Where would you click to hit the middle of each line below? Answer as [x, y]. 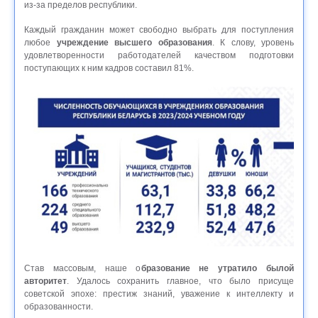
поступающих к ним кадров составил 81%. [109, 68]
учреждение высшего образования [134, 43]
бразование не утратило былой [217, 269]
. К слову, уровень [253, 43]
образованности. [60, 307]
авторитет [45, 281]
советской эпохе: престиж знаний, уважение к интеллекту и [159, 294]
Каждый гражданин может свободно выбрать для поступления [159, 30]
